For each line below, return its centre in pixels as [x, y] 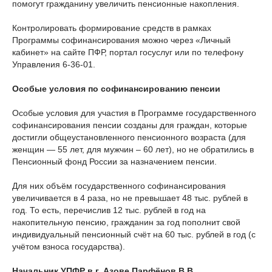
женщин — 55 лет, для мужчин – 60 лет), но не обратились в [133, 149]
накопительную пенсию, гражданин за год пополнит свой [126, 222]
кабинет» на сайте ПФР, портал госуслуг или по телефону [128, 52]
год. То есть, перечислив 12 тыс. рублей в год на [109, 210]
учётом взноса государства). [69, 246]
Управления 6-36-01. [54, 64]
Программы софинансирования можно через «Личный [121, 40]
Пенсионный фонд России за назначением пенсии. [114, 161]
